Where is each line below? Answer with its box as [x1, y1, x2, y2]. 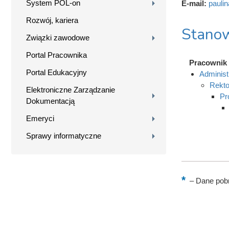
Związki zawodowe [26, 33, 89, 42]
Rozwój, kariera [26, 15, 78, 25]
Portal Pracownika [26, 50, 87, 59]
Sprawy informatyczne [26, 131, 101, 140]
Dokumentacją [26, 96, 75, 105]
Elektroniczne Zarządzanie [26, 85, 115, 94]
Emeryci [26, 113, 54, 123]
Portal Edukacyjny [26, 67, 87, 77]
